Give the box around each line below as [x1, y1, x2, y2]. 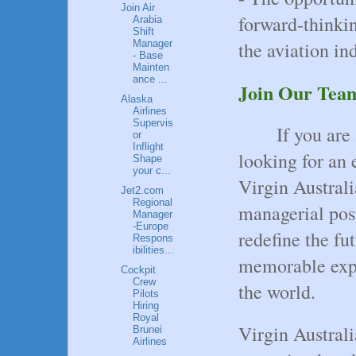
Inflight [133, 141, 164, 153]
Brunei [133, 323, 163, 335]
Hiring [133, 299, 160, 311]
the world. [238, 278, 315, 304]
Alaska [121, 93, 153, 106]
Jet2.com [121, 184, 164, 196]
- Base [133, 49, 164, 62]
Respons [133, 231, 174, 244]
